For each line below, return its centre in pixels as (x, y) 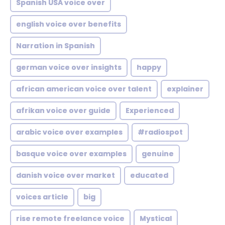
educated (149, 175)
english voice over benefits (69, 24)
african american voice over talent (84, 89)
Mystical (156, 218)
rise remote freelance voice (70, 218)
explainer (185, 89)
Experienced (150, 110)
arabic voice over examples (69, 132)
